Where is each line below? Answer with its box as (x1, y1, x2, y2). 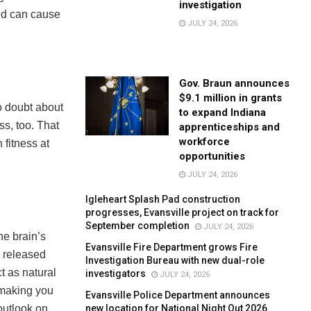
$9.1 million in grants (179, 91, 283, 104)
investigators (85, 267, 146, 279)
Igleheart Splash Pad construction (85, 193, 241, 205)
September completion (85, 219, 190, 231)
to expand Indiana (179, 106, 267, 119)
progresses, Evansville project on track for (85, 206, 280, 218)
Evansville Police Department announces (85, 289, 271, 301)
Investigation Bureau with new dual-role (85, 254, 265, 266)
